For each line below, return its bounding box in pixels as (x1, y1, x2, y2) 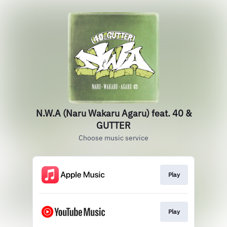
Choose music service (79, 133, 148, 142)
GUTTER (96, 120, 131, 131)
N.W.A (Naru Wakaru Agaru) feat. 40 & (35, 107, 192, 119)
